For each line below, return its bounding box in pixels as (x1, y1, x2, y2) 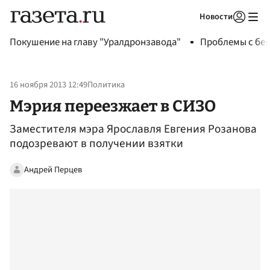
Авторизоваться (162, 27, 218, 37)
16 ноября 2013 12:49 (10, 78, 87, 92)
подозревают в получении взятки (10, 135, 183, 152)
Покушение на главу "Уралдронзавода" (10, 35, 181, 49)
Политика (87, 78, 125, 92)
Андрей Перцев (24, 163, 82, 176)
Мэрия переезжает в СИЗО (10, 96, 216, 116)
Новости (199, 10, 233, 23)
